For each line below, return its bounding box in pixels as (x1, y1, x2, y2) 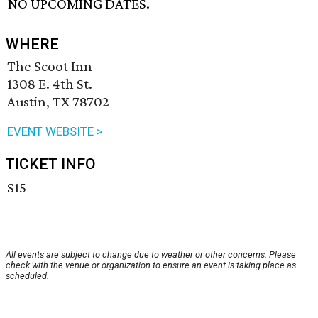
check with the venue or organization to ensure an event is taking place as (6, 260, 296, 271)
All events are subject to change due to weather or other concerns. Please (6, 249, 296, 261)
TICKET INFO (6, 155, 96, 173)
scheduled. (6, 270, 49, 282)
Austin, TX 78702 (7, 93, 109, 111)
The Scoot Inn (7, 57, 92, 75)
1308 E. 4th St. (7, 75, 92, 93)
